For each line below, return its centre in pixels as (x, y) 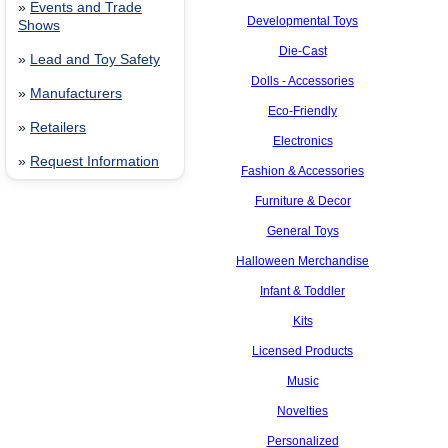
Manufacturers (76, 93)
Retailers (58, 127)
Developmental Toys (302, 21)
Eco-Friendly (302, 111)
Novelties (302, 411)
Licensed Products (302, 351)
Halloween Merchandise (302, 261)
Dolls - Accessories (302, 81)
